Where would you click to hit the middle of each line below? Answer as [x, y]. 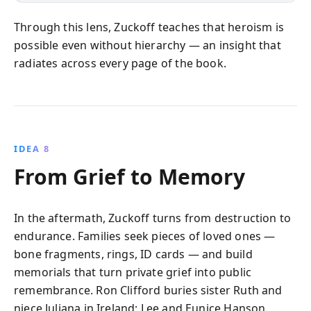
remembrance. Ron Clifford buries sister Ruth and [148, 290]
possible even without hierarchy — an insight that [148, 45]
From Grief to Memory [129, 177]
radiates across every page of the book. [120, 63]
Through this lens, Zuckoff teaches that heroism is [149, 27]
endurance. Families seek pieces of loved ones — [145, 236]
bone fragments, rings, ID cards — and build [133, 254]
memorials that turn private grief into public [133, 272]
